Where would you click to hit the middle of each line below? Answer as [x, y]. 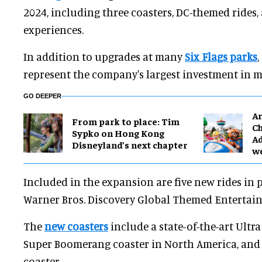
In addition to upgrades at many [104, 57]
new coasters [76, 226]
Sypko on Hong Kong [118, 133]
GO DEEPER [42, 96]
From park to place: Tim [126, 121]
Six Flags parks [221, 57]
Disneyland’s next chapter [130, 145]
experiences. [54, 30]
